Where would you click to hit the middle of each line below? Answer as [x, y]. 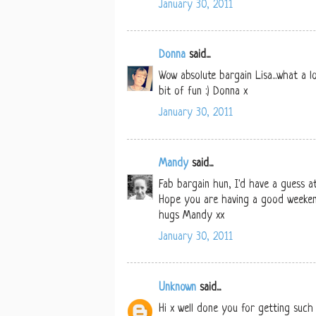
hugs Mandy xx [192, 217]
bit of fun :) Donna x [203, 92]
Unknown [177, 288]
